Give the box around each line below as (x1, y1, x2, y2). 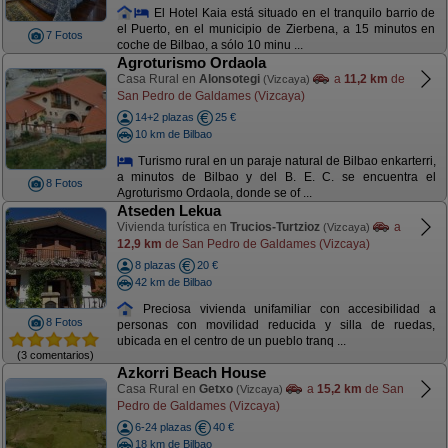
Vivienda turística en (116, 220, 230, 234)
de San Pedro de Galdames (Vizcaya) (161, 236, 370, 251)
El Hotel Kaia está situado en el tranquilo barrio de (150, 5, 436, 20)
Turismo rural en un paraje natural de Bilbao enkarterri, (134, 153, 436, 168)
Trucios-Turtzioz (229, 220, 320, 234)
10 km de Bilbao (134, 127, 212, 140)
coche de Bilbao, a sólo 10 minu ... (116, 38, 303, 53)
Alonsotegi (198, 72, 260, 86)
